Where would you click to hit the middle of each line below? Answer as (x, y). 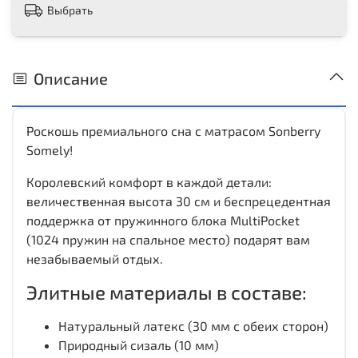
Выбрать (70, 10)
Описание (71, 78)
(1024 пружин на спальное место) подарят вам (168, 239)
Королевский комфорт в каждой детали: (149, 181)
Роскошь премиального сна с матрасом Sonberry (173, 130)
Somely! (50, 149)
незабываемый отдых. (95, 258)
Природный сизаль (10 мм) (139, 344)
